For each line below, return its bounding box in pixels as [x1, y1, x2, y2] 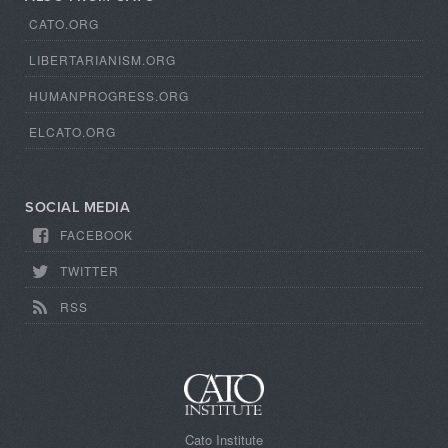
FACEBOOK [60, 226, 134, 244]
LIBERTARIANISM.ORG [29, 51, 176, 69]
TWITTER [60, 262, 120, 280]
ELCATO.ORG [29, 123, 116, 141]
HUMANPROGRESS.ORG [29, 87, 189, 105]
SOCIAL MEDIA [25, 199, 130, 217]
